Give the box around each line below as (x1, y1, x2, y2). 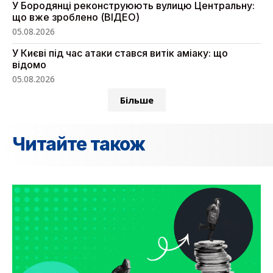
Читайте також (12, 133, 145, 155)
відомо (12, 58, 46, 71)
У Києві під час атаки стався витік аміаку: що (12, 47, 228, 60)
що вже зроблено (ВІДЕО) (12, 11, 140, 24)
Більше (119, 94, 154, 107)
